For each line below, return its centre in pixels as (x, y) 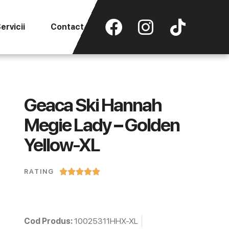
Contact (67, 27)
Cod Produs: (49, 221)
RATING (39, 171)
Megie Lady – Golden (101, 125)
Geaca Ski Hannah (93, 105)
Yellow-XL (62, 145)
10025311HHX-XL (106, 221)
